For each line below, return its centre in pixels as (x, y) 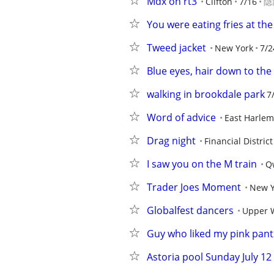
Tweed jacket (176, 48)
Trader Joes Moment (194, 187)
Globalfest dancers (190, 210)
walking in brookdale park (206, 94)
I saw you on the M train (202, 164)
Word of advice (181, 117)
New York (234, 48)
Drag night (171, 141)
